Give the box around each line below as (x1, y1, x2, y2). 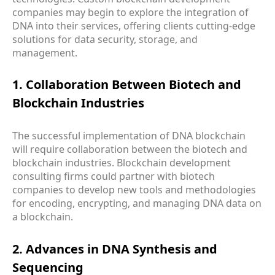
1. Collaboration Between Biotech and (12, 76, 241, 93)
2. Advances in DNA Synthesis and (12, 240, 217, 257)
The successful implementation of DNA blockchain (12, 128, 246, 142)
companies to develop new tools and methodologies (12, 182, 256, 196)
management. (12, 45, 77, 60)
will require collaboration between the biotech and (12, 142, 247, 156)
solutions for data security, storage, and (12, 32, 198, 46)
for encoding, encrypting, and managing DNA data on (12, 196, 261, 210)
